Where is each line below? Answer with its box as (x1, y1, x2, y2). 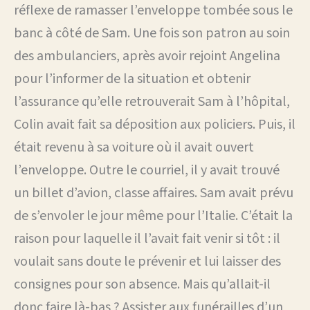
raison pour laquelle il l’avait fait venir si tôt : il (14, 228, 280, 248)
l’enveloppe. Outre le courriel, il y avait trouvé (14, 160, 280, 180)
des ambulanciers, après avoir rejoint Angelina (14, 46, 280, 66)
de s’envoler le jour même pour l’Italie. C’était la (14, 206, 293, 226)
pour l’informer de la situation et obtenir (14, 69, 250, 89)
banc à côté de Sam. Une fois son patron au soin (14, 23, 290, 43)
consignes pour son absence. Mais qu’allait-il (14, 274, 271, 294)
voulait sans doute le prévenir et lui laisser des (14, 251, 281, 271)
